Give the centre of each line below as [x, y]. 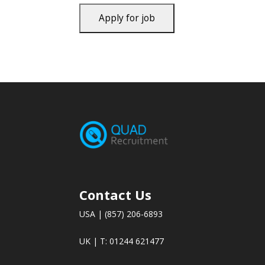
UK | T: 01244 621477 [122, 241]
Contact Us [116, 195]
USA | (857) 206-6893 [121, 214]
